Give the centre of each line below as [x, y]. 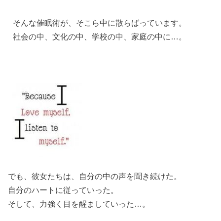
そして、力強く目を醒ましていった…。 [79, 203]
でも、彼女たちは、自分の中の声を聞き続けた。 [95, 176]
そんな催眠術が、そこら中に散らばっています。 [97, 22]
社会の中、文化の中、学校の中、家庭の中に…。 [97, 36]
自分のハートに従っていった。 [63, 190]
